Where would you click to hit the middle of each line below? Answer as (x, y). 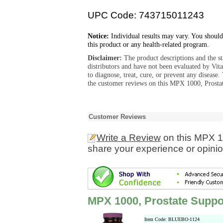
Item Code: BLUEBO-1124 (172, 219)
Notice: (98, 36)
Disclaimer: (106, 58)
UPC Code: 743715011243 (146, 15)
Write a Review (129, 138)
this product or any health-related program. (148, 44)
